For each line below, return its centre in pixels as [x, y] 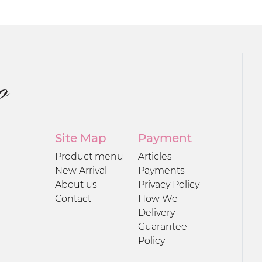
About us [76, 184]
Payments [161, 170]
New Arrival [81, 170]
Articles [155, 156]
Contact [73, 198]
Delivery [156, 212]
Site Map [80, 138]
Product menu [89, 156]
